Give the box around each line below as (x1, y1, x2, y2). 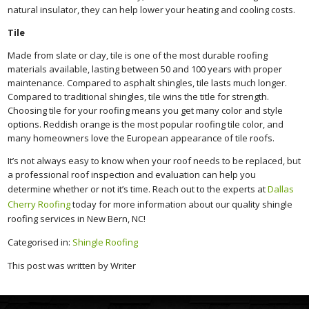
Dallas (268, 182, 295, 195)
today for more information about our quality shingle (70, 197, 293, 210)
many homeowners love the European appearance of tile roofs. (8, 131, 275, 144)
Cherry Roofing (8, 197, 71, 210)
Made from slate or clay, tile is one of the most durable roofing (8, 48, 268, 61)
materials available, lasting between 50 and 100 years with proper (8, 62, 283, 75)
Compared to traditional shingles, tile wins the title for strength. (8, 90, 270, 103)
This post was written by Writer (8, 259, 137, 272)
